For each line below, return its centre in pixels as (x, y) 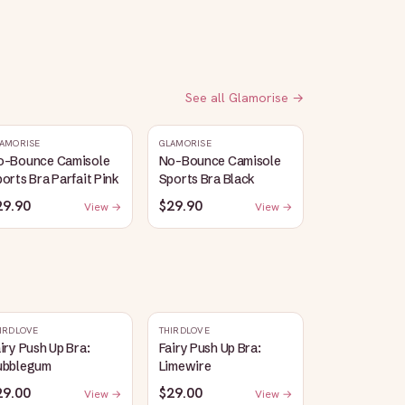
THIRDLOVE (184, 330)
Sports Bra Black (207, 179)
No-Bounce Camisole (220, 161)
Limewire (185, 366)
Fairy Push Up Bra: (210, 348)
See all (207, 98)
